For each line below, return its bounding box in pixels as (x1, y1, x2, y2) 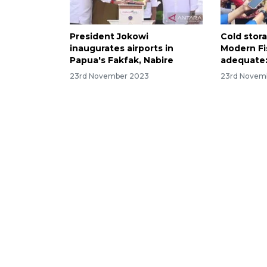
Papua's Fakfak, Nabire (70, 54, 173, 66)
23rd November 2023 (70, 71, 149, 80)
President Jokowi (70, 30, 148, 42)
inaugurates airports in (70, 42, 173, 54)
